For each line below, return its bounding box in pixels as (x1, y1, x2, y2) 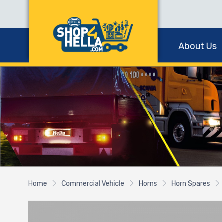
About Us (178, 41, 217, 52)
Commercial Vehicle (61, 179, 124, 188)
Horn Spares (171, 179, 210, 188)
